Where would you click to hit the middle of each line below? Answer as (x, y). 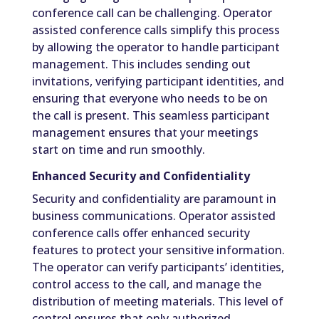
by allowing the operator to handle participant (156, 47)
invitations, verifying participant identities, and (158, 82)
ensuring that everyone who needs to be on (150, 99)
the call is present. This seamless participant (151, 116)
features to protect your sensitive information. (158, 250)
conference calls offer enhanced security (141, 233)
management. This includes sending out (141, 64)
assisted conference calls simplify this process (156, 30)
